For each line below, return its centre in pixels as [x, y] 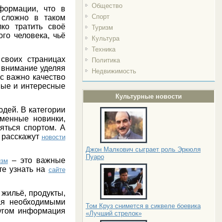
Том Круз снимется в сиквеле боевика [143, 206]
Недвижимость [114, 71]
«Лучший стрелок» [113, 213]
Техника [103, 49]
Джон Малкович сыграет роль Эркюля [143, 149]
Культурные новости [149, 96]
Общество [107, 6]
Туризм [102, 28]
